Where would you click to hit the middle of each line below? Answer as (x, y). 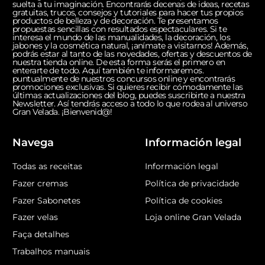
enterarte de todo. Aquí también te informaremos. (108, 70)
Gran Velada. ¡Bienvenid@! (62, 112)
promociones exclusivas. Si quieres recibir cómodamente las (128, 87)
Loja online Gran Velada (193, 217)
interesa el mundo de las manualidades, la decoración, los (122, 37)
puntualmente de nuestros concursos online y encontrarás (124, 78)
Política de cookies (184, 200)
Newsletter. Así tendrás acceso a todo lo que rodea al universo (130, 103)
